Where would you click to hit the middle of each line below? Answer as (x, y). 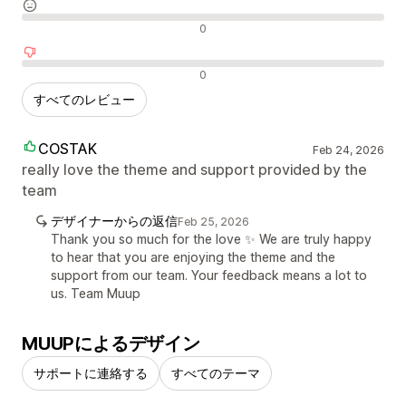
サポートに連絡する (91, 373)
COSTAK (68, 149)
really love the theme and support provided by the (194, 170)
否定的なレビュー (79, 74)
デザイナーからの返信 (114, 221)
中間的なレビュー (79, 28)
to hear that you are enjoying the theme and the (193, 257)
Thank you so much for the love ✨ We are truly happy (211, 239)
